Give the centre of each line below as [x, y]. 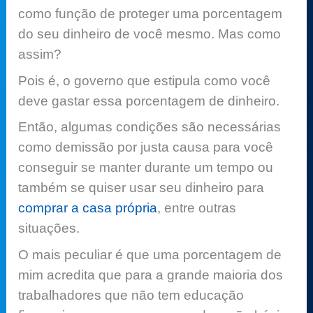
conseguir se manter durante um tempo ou [146, 168]
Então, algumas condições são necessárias [150, 127]
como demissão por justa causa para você [146, 147]
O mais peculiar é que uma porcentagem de [150, 254]
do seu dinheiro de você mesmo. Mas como [150, 34]
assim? [40, 54]
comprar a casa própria [88, 208]
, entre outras [197, 208]
